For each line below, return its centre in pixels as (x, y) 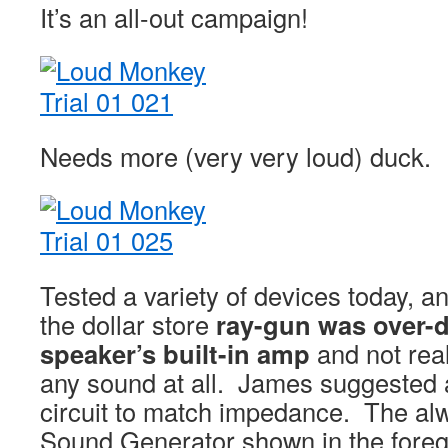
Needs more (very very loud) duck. (235, 156)
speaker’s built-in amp (175, 353)
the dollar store (128, 324)
